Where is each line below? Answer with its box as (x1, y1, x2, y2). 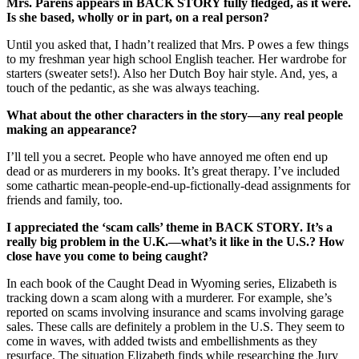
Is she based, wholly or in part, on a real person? (6, 10, 269, 24)
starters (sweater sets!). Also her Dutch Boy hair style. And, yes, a (6, 66, 337, 80)
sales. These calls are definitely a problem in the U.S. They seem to (6, 319, 345, 333)
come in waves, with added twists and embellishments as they (6, 333, 317, 348)
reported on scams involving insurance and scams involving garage (6, 305, 344, 319)
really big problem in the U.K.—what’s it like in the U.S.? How (6, 234, 345, 248)
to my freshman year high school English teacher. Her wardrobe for (6, 51, 346, 66)
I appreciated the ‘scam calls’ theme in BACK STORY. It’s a (6, 220, 333, 234)
